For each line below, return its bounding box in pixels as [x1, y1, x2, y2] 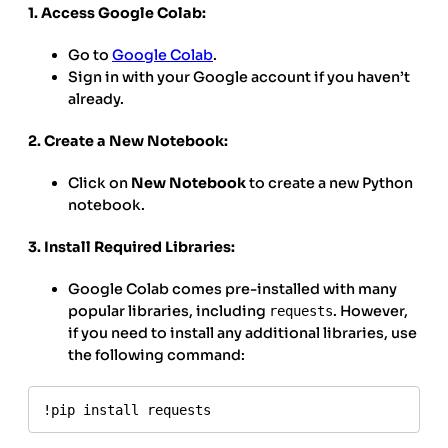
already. [68, 90, 124, 109]
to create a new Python [246, 174, 413, 193]
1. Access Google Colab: [28, 4, 206, 23]
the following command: [68, 346, 245, 365]
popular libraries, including [68, 302, 269, 321]
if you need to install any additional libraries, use [68, 324, 417, 343]
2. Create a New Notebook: [28, 132, 228, 151]
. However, [333, 302, 408, 321]
